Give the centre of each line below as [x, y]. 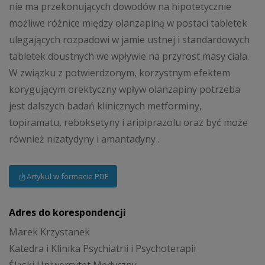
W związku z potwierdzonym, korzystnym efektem [119, 73]
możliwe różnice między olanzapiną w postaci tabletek [128, 23]
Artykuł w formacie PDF [67, 176]
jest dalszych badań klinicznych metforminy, [105, 106]
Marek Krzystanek [49, 232]
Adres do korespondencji [67, 212]
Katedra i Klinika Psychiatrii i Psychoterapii [102, 249]
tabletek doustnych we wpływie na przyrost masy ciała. [129, 56]
